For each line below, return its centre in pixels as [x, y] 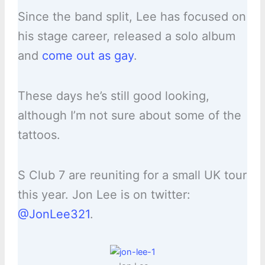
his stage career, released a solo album [126, 36]
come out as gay [88, 56]
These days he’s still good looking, [113, 96]
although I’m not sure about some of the [129, 116]
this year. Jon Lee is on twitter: [104, 195]
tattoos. [39, 135]
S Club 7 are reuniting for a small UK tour [132, 175]
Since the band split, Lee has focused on [132, 17]
